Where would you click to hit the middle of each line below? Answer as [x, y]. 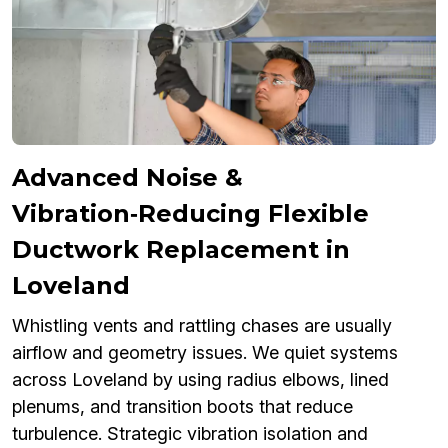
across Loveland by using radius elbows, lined [200, 380]
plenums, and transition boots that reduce [182, 407]
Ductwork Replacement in [181, 250]
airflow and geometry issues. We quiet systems [205, 353]
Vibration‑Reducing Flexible [190, 214]
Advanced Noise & [127, 178]
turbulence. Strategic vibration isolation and [190, 434]
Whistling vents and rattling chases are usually [202, 326]
